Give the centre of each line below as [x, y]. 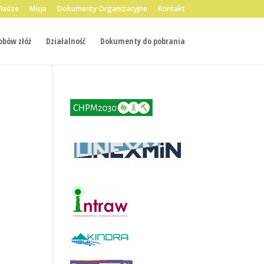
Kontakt [171, 9]
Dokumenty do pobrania [142, 41]
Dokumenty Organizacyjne [102, 9]
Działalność [65, 41]
